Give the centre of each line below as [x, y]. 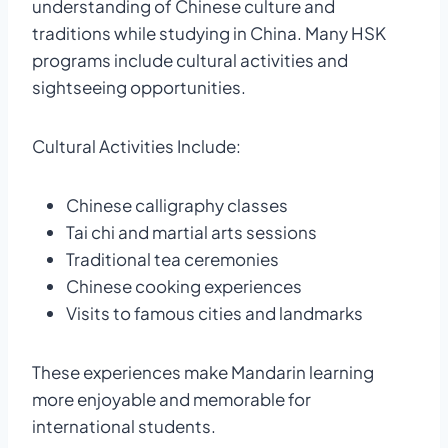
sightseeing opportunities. [139, 86]
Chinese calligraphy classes [177, 204]
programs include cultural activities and [190, 59]
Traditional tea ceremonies [172, 258]
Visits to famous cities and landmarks [214, 312]
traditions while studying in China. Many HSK [209, 32]
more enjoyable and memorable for [171, 398]
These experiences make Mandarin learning [203, 371]
